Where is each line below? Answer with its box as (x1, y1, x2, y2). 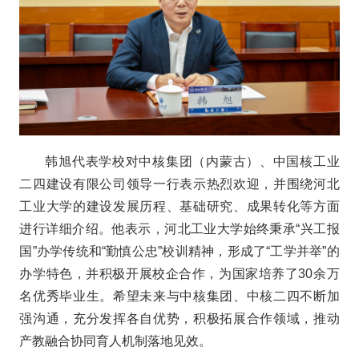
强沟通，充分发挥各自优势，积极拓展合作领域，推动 (19, 312, 340, 326)
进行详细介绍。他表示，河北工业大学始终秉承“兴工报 (19, 222, 340, 236)
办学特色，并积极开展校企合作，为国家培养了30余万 (19, 267, 340, 281)
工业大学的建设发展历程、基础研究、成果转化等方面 (19, 200, 340, 214)
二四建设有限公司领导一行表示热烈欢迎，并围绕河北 (19, 177, 340, 192)
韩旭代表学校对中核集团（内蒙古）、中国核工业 (45, 155, 340, 169)
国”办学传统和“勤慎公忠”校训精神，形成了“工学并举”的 (19, 244, 340, 259)
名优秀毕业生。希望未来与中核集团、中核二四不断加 (19, 289, 340, 304)
